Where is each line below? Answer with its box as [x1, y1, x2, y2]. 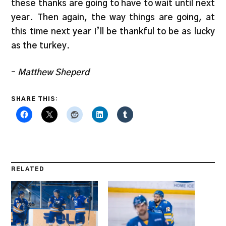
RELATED [11, 166, 45, 172]
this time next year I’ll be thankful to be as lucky [11, 27, 215, 36]
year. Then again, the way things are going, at [11, 13, 215, 22]
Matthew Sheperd [16, 68, 90, 77]
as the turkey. [11, 41, 71, 50]
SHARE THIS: [11, 95, 59, 102]
